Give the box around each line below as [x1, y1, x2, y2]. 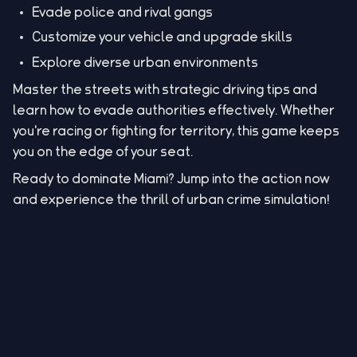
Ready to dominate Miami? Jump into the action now [13, 171, 330, 184]
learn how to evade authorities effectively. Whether [13, 103, 335, 116]
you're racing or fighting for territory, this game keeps [13, 124, 339, 136]
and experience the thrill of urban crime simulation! [13, 192, 330, 205]
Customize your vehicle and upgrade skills [32, 30, 292, 43]
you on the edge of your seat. [13, 144, 194, 157]
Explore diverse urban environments [32, 55, 258, 68]
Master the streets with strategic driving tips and [13, 82, 317, 95]
